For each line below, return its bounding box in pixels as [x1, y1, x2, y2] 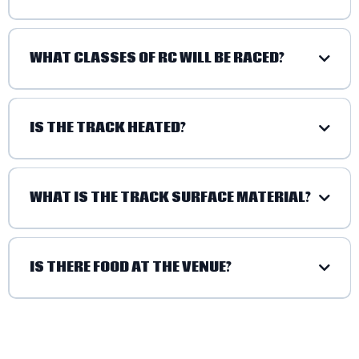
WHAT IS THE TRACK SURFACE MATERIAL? [29, 188, 311, 208]
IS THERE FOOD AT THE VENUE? [29, 258, 232, 277]
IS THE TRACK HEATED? [29, 119, 186, 138]
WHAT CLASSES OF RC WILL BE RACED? [29, 49, 284, 68]
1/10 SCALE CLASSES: [9, 103, 151, 122]
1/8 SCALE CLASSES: [9, 179, 146, 199]
